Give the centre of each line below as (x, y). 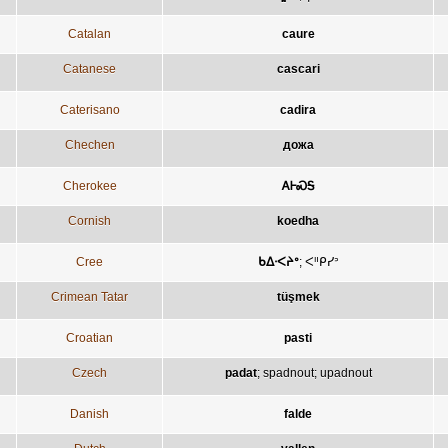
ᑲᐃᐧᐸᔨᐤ (278, 261)
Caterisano (89, 109)
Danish (89, 413)
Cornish (89, 220)
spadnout (288, 372)
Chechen (89, 144)
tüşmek (298, 296)
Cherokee (89, 185)
